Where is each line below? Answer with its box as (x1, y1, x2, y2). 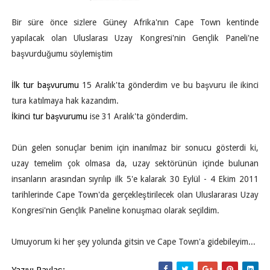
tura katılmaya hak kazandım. (11, 96, 119, 105)
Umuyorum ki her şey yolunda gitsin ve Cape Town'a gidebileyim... (11, 237, 256, 246)
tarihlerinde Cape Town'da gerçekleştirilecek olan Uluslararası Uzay (11, 190, 259, 199)
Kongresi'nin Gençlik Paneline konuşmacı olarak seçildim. (11, 206, 219, 215)
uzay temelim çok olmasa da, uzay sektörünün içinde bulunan (11, 159, 259, 168)
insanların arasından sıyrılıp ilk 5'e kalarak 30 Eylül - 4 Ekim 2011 (11, 174, 259, 184)
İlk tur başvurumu (11, 80, 79, 90)
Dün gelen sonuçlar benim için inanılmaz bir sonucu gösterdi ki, (11, 143, 259, 152)
